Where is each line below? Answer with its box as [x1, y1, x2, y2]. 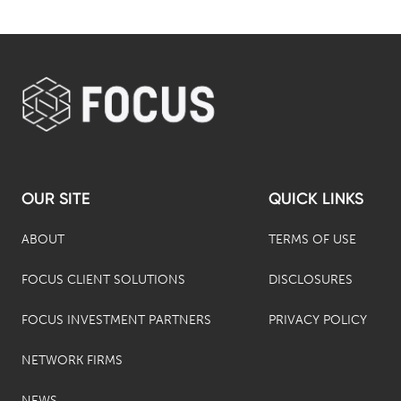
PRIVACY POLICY [269, 311, 367, 328]
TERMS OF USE [269, 231, 356, 247]
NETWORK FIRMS [21, 352, 123, 368]
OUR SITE [21, 188, 90, 209]
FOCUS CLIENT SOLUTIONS [21, 271, 185, 287]
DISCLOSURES [269, 271, 353, 287]
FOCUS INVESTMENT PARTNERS [21, 311, 211, 328]
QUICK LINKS [269, 188, 363, 209]
